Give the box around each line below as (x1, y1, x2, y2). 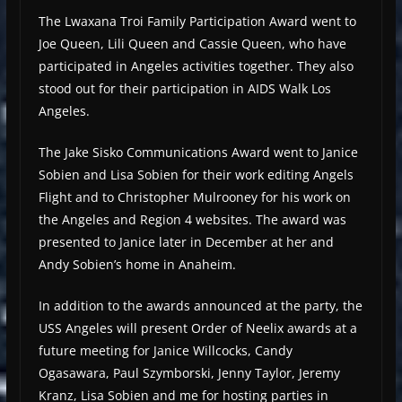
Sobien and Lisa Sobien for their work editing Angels (38, 166, 354, 184)
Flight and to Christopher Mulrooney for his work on (38, 188, 351, 206)
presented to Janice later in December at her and (38, 233, 334, 251)
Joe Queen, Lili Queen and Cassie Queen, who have (38, 35, 346, 53)
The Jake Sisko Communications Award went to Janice (38, 144, 358, 162)
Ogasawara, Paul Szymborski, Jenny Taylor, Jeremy (38, 364, 340, 382)
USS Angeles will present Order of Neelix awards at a (38, 319, 357, 337)
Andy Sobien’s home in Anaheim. (38, 256, 236, 274)
